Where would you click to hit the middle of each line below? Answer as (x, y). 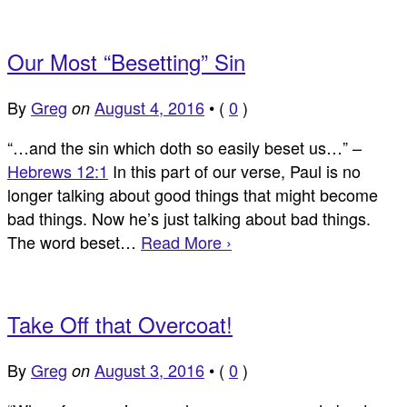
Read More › (186, 241)
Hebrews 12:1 (58, 170)
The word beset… (74, 241)
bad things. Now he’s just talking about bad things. (191, 218)
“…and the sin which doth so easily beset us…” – (184, 147)
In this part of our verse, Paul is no (234, 170)
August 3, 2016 (149, 370)
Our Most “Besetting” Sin (126, 61)
